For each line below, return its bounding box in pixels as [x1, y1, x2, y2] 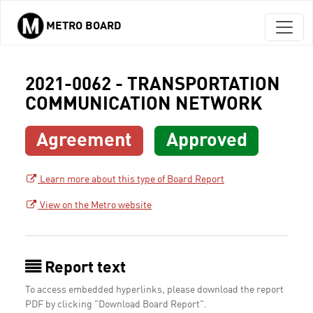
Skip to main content [6, 27, 105, 45]
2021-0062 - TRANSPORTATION [25, 76, 280, 94]
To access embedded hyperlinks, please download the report [25, 285, 284, 296]
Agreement [36, 131, 133, 151]
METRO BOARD [46, 21, 122, 32]
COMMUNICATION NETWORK [25, 96, 262, 114]
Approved [166, 131, 247, 151]
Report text [41, 260, 126, 277]
